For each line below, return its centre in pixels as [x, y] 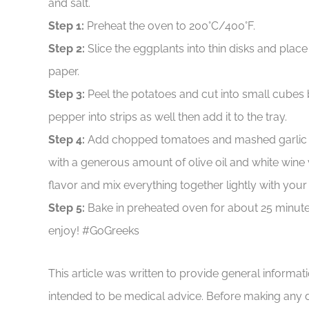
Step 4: [67, 140]
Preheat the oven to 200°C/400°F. [170, 26]
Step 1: [66, 26]
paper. [64, 71]
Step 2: [67, 49]
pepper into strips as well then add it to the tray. [168, 117]
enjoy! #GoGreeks [94, 231]
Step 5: [67, 208]
